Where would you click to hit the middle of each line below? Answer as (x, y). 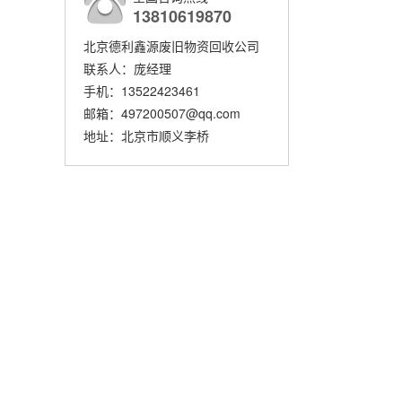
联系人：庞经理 (127, 68)
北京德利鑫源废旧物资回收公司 (171, 46)
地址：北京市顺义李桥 (146, 135)
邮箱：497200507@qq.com (162, 113)
